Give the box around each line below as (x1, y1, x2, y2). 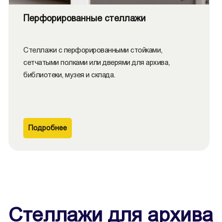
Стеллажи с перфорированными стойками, (23, 46, 163, 54)
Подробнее (28, 124, 67, 132)
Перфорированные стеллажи (23, 13, 146, 23)
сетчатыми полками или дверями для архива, (23, 58, 170, 66)
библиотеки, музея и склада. (23, 70, 115, 79)
